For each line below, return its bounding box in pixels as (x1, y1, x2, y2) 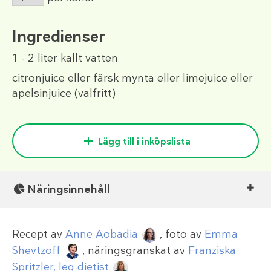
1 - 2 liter (12, 51, 57, 66)
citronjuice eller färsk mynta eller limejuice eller (12, 70, 253, 85)
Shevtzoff (12, 243, 60, 258)
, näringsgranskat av (82, 243, 188, 258)
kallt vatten (57, 51, 118, 66)
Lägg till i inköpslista (97, 135, 191, 148)
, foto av (159, 226, 204, 241)
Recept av (12, 226, 65, 241)
